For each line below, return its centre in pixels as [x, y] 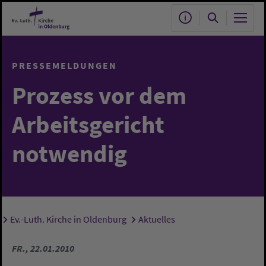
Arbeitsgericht [88, 124]
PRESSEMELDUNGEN [64, 65]
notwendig [69, 153]
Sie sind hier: [49, 222]
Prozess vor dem [99, 95]
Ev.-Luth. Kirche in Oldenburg [68, 219]
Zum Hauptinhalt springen [68, 16]
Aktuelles [156, 219]
